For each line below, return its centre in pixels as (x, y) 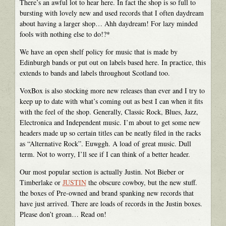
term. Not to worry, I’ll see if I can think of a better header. (105, 154)
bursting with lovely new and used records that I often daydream (111, 13)
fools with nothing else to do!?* (65, 34)
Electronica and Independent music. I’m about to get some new (110, 122)
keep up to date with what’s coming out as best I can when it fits (111, 101)
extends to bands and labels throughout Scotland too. (95, 73)
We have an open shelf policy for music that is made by (98, 51)
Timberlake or (41, 182)
